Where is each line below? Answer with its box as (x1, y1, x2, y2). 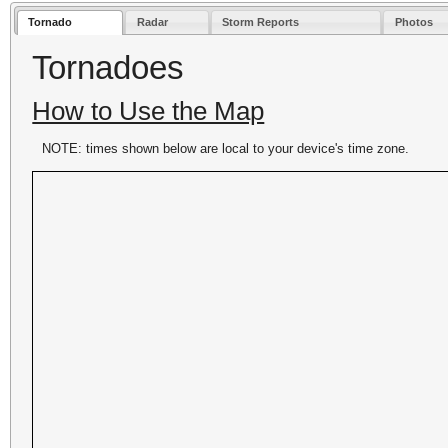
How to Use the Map (32, 96, 265, 125)
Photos (394, 16, 433, 29)
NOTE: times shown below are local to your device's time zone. (42, 140, 410, 156)
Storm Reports (222, 16, 300, 29)
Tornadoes (32, 48, 185, 86)
